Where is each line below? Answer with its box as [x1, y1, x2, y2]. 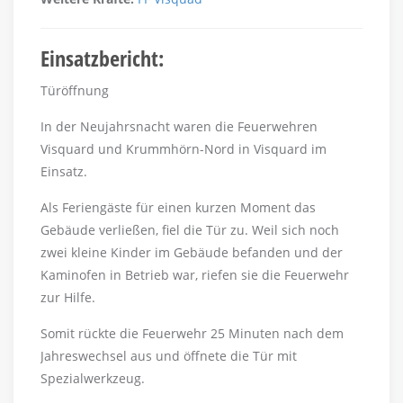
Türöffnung [40, 82, 109, 100]
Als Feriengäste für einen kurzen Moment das [40, 199, 316, 217]
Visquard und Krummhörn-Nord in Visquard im [40, 140, 327, 158]
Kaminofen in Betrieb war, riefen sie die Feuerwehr [40, 266, 349, 284]
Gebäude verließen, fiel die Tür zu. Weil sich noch [40, 221, 339, 239]
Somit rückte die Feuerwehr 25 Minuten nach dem [40, 325, 344, 343]
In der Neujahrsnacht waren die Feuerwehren [40, 118, 318, 136]
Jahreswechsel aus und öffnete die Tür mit [40, 347, 297, 365]
